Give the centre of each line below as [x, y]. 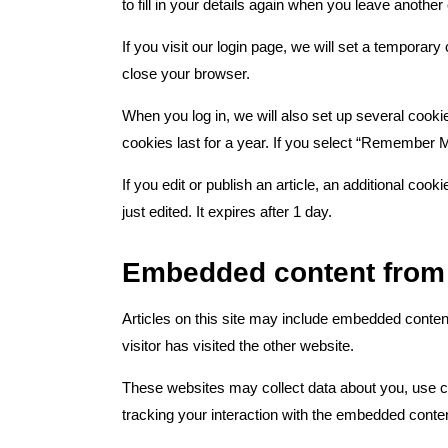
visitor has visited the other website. [238, 345]
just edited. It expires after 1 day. [227, 211]
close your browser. [186, 73]
